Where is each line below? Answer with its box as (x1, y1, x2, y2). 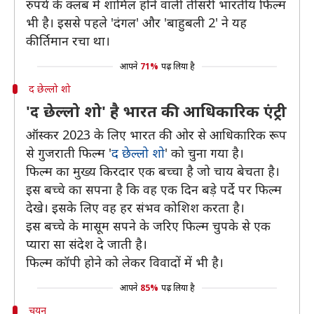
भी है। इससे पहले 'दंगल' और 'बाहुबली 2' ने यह (26, 14, 247, 31)
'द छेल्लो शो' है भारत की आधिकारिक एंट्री (26, 100, 287, 121)
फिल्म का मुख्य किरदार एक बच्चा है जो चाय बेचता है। (26, 163, 280, 179)
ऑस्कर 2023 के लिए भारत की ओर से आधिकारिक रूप (26, 126, 287, 143)
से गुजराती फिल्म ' (26, 144, 111, 161)
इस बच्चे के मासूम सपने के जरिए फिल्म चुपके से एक (26, 217, 271, 234)
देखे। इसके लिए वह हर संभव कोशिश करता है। (26, 199, 245, 216)
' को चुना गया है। (165, 144, 244, 161)
